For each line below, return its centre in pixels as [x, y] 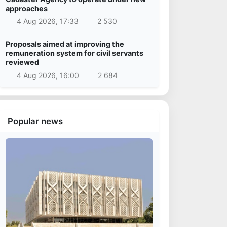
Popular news [35, 121]
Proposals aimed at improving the [65, 44]
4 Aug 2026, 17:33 [47, 21]
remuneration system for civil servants [74, 53]
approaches [27, 8]
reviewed [22, 62]
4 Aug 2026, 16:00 [48, 75]
